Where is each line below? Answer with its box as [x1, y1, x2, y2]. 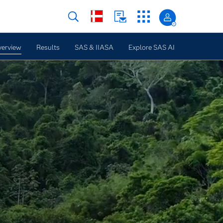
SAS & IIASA [74, 43, 113, 52]
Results [36, 43, 60, 52]
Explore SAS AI [128, 43, 175, 52]
